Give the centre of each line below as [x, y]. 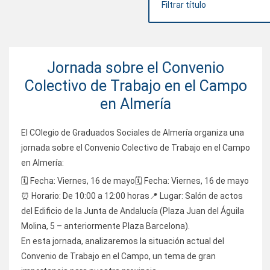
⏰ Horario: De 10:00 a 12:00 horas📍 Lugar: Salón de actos [132, 196]
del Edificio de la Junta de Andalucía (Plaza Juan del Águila [133, 211]
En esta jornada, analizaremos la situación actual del [123, 241]
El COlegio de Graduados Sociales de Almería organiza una [133, 133]
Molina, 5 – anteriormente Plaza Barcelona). [105, 226]
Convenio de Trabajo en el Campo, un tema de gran [118, 256]
